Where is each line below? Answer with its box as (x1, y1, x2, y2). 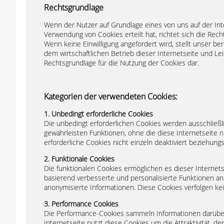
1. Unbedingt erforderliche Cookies (44, 109, 153, 118)
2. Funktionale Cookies (44, 154, 114, 163)
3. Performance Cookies (44, 199, 118, 208)
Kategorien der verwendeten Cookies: (44, 91, 177, 102)
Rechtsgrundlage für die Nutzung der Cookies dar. (44, 58, 199, 67)
